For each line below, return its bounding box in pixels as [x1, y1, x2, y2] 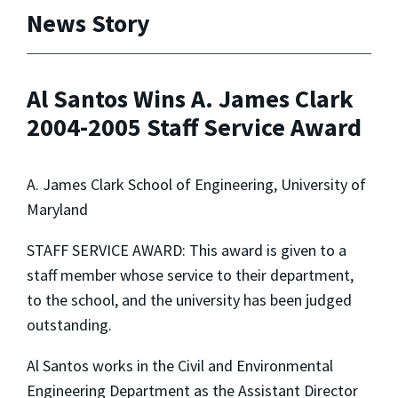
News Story [27, 6, 150, 39]
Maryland [27, 198, 88, 219]
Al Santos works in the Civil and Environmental [27, 354, 333, 376]
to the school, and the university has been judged [27, 289, 352, 310]
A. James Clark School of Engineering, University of [27, 173, 366, 195]
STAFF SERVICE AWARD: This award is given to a [27, 239, 346, 260]
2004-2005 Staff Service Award [27, 111, 362, 144]
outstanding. [27, 314, 112, 335]
